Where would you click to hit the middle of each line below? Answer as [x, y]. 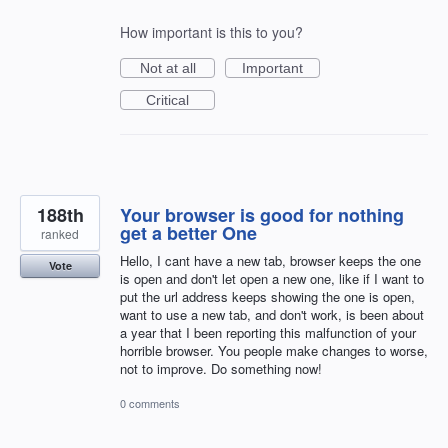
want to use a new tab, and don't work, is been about [272, 314]
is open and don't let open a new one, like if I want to [272, 278]
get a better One [188, 232]
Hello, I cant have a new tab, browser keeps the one [270, 260]
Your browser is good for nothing [262, 214]
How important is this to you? [211, 31]
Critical [167, 99]
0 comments [150, 402]
